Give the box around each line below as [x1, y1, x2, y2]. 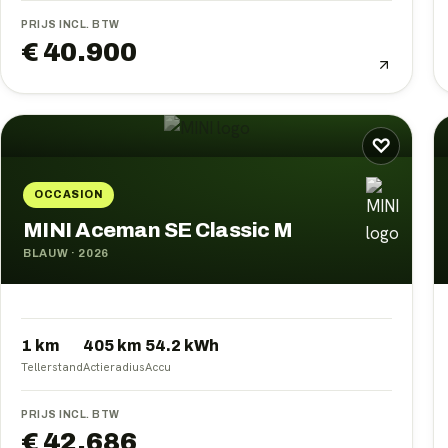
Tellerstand [21, 359, 83, 375]
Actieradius [83, 359, 145, 375]
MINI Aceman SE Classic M [23, 219, 293, 242]
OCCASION [34, 189, 104, 201]
